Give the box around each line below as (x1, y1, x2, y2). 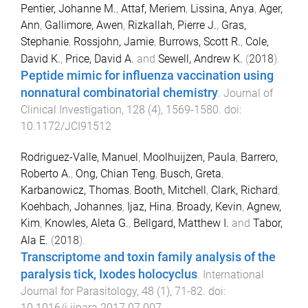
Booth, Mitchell (134, 183, 206, 197)
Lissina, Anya (190, 2, 254, 16)
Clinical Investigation (21, 103, 122, 117)
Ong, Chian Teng (76, 166, 155, 180)
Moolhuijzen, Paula (143, 150, 236, 164)
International (203, 267, 264, 281)
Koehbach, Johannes (21, 199, 122, 213)
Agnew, (247, 199, 281, 213)
